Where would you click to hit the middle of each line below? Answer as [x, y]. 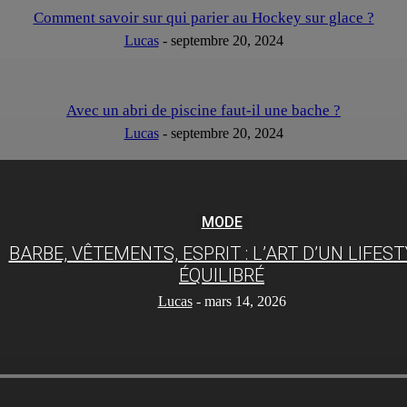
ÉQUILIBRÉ [222, 275]
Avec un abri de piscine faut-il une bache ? [203, 110]
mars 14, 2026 [245, 301]
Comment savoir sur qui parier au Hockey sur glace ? [203, 17]
